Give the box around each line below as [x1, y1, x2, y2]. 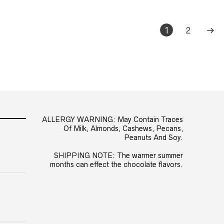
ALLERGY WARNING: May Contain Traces [41, 115, 183, 123]
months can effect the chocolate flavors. [49, 160, 183, 168]
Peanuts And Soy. [123, 133, 183, 141]
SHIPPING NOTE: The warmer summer [53, 151, 183, 159]
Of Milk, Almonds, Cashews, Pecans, [63, 124, 183, 132]
